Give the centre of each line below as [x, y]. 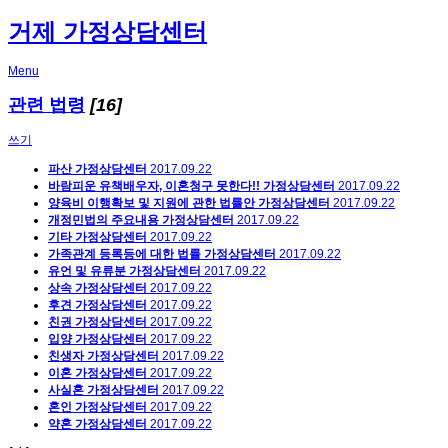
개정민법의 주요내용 [103, 220]
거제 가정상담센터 [107, 32]
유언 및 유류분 [87, 271]
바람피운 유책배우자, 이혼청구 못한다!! [154, 186]
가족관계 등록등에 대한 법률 [124, 254]
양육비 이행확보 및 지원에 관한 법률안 [151, 203]
